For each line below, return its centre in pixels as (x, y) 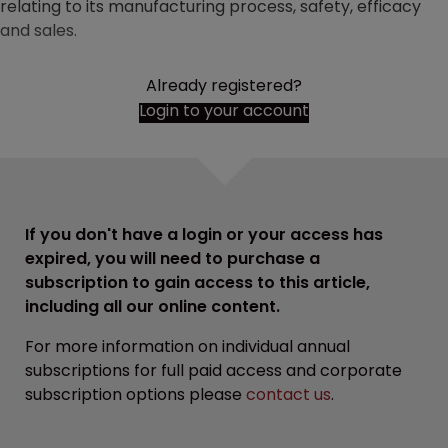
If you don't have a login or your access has (204, 235)
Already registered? (224, 86)
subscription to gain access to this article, (197, 283)
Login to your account (224, 111)
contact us (288, 395)
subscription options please (135, 395)
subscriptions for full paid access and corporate (213, 371)
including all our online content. (152, 307)
